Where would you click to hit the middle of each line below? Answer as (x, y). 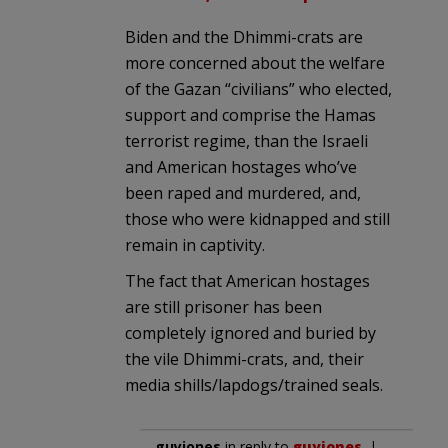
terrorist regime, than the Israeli (246, 140)
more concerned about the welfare (255, 62)
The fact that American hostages (247, 280)
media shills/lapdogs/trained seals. (254, 384)
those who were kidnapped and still (257, 218)
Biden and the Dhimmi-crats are (244, 36)
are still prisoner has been (223, 306)
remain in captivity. (195, 244)
